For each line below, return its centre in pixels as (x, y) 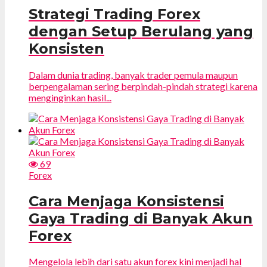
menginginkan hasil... (70, 97)
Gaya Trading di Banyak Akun (141, 218)
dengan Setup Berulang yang (141, 31)
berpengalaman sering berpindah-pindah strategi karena (143, 86)
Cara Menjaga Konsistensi (126, 201)
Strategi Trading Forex (114, 14)
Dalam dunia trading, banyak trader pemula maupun (133, 74)
